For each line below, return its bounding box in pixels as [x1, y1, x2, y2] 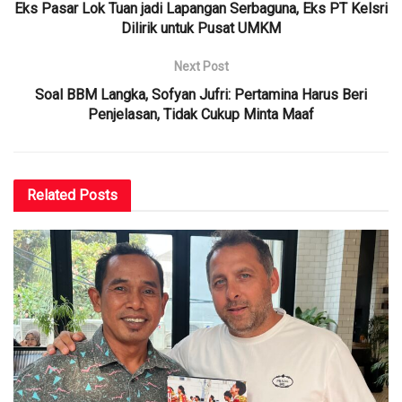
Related [27, 186, 75, 204]
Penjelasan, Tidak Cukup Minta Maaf [88, 105, 314, 123]
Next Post [173, 58, 229, 74]
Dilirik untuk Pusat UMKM [121, 19, 281, 37]
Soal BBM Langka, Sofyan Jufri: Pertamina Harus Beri [35, 85, 367, 103]
